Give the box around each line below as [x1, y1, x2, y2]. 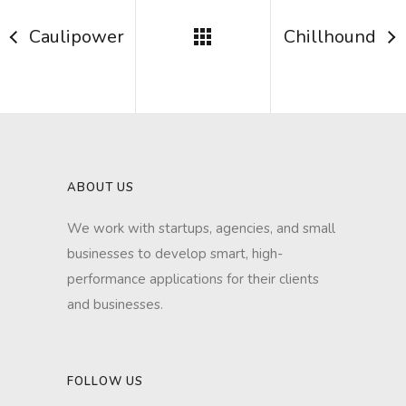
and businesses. [67, 295, 163, 314]
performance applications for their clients [67, 270, 319, 288]
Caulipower [28, 24, 124, 49]
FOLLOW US [67, 373, 143, 390]
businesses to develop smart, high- [67, 245, 283, 263]
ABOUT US [67, 179, 134, 196]
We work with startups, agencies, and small [67, 219, 335, 237]
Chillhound [283, 24, 376, 49]
